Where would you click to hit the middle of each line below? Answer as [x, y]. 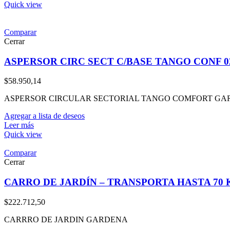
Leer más [19, 125]
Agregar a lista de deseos [44, 116]
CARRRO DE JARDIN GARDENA [66, 219]
